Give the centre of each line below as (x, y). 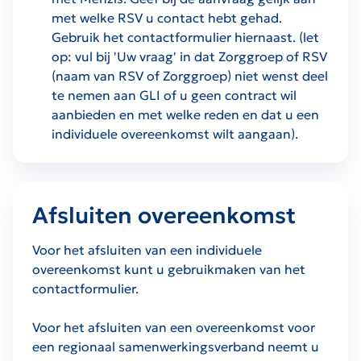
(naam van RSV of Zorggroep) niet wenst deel (190, 75)
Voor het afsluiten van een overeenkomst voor (174, 327)
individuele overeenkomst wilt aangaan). (175, 133)
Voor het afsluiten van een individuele (147, 249)
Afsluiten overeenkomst (164, 215)
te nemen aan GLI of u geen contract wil (174, 95)
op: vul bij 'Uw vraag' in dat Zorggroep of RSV (189, 56)
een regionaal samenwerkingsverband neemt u (176, 346)
